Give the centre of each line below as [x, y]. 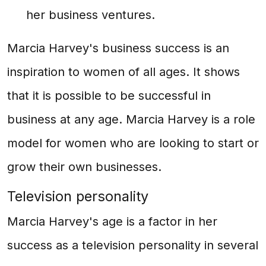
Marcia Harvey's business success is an [118, 48]
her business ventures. [91, 15]
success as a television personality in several [133, 245]
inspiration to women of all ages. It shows [123, 72]
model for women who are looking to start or [133, 143]
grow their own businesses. [84, 167]
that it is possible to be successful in [109, 96]
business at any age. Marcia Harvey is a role [131, 119]
